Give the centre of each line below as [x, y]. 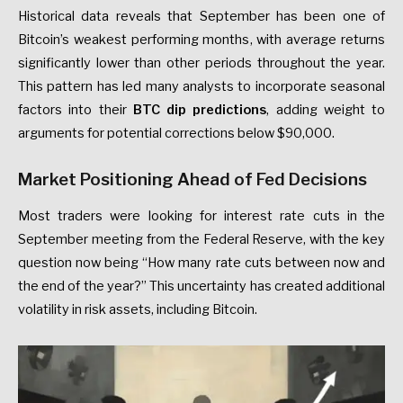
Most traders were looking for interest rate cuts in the [201, 215]
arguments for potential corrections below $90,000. [176, 133]
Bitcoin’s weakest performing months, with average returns [201, 39]
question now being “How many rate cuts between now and [201, 262]
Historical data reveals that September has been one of [201, 16]
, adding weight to [326, 109]
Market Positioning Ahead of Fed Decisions [193, 179]
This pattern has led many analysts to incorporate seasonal [201, 86]
